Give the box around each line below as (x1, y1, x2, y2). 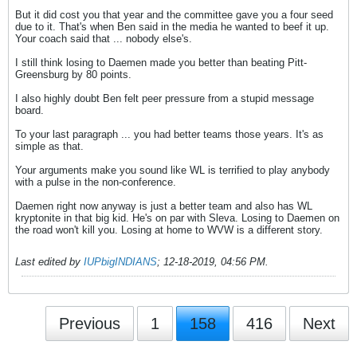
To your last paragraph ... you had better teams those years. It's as (15, 128, 324, 140)
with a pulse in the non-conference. (15, 176, 176, 188)
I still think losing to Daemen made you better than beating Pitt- (15, 57, 307, 69)
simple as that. (15, 140, 84, 152)
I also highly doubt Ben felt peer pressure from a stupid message (15, 92, 314, 104)
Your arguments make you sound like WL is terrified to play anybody (15, 164, 330, 176)
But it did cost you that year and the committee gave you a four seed (15, 9, 333, 21)
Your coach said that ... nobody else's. (15, 33, 192, 45)
